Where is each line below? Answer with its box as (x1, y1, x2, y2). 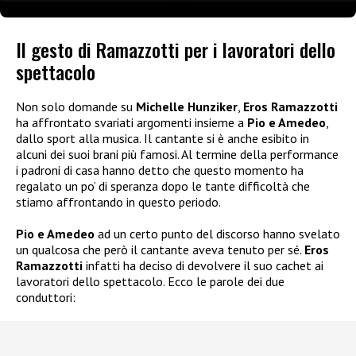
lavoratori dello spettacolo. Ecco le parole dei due (16, 273, 284, 290)
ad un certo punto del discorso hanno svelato (98, 226, 340, 242)
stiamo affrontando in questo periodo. (16, 194, 221, 211)
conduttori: (16, 289, 75, 306)
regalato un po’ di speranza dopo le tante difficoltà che (16, 178, 310, 195)
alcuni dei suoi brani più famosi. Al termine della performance (16, 146, 339, 163)
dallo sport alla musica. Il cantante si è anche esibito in (16, 130, 309, 147)
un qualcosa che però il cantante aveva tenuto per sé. (16, 242, 304, 258)
